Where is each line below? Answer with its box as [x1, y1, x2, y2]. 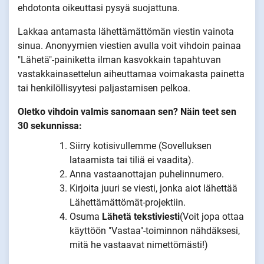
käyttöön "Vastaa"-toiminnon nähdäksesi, [70, 225, 240, 236]
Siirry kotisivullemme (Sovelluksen [70, 140, 212, 151]
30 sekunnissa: [18, 120, 82, 131]
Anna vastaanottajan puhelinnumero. [70, 168, 224, 180]
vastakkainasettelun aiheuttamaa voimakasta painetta [18, 68, 245, 80]
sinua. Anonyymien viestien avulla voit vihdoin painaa [18, 39, 241, 51]
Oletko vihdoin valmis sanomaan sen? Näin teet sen [18, 105, 236, 117]
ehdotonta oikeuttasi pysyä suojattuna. [18, 2, 180, 14]
